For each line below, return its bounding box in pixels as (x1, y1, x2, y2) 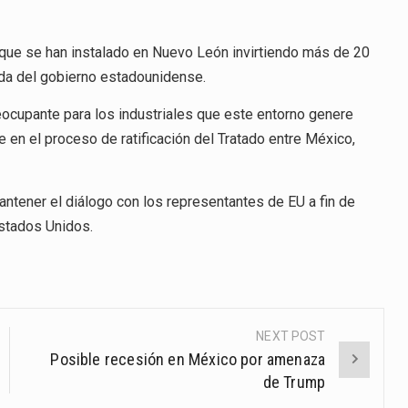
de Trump (262, 372, 326, 392)
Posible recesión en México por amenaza (50, 349, 326, 369)
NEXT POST (256, 328, 326, 343)
